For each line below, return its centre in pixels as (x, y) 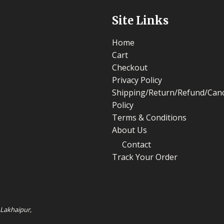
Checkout (130, 68)
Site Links (140, 20)
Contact (136, 145)
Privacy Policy (137, 80)
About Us (129, 130)
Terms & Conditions (149, 118)
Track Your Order (145, 157)
